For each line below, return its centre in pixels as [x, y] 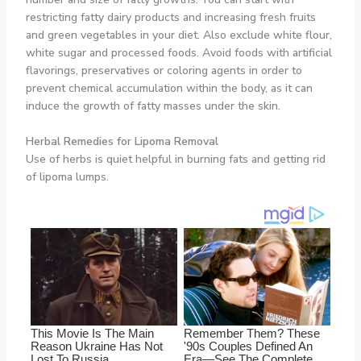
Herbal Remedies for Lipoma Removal [122, 141]
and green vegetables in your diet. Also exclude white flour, [178, 35]
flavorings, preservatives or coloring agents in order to [164, 70]
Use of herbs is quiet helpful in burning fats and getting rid [175, 159]
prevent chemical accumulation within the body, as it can [169, 88]
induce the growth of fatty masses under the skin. [153, 106]
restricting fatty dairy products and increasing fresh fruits [170, 17]
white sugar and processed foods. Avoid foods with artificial [178, 52]
